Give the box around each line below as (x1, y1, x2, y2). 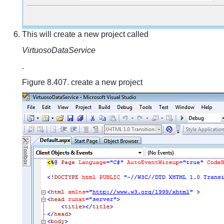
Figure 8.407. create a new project (22, 78, 142, 86)
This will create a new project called (22, 30, 148, 38)
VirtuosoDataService (22, 46, 95, 54)
